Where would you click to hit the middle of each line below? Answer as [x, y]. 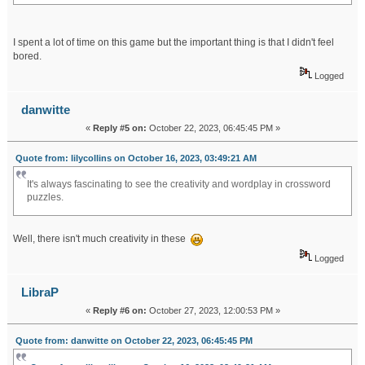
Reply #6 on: [119, 311]
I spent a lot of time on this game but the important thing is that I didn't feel [173, 42]
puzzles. [47, 198]
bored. [27, 56]
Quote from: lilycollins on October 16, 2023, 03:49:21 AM [136, 158]
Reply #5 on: [119, 128]
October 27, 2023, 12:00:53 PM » [213, 311]
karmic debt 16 [87, 198]
